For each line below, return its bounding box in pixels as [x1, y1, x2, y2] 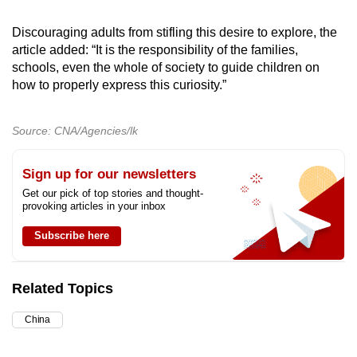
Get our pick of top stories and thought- [22, 187, 203, 200]
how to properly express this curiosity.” [12, 78, 229, 92]
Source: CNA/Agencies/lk [12, 124, 138, 138]
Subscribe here [34, 229, 109, 242]
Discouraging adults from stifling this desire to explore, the [12, 25, 337, 40]
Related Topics [12, 280, 113, 297]
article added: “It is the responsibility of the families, [12, 43, 298, 57]
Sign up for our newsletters [22, 167, 196, 182]
